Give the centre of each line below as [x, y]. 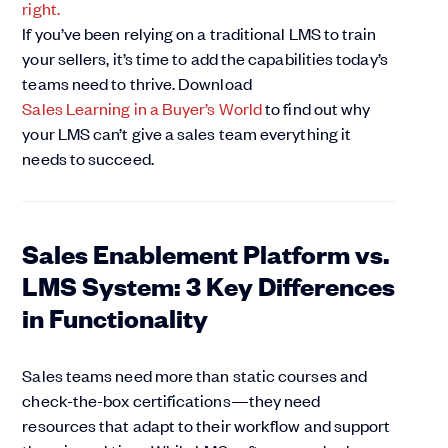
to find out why [316, 108]
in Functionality [115, 317]
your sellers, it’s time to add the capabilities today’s [205, 58]
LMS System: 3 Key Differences [209, 285]
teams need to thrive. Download [137, 83]
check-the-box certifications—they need [171, 400]
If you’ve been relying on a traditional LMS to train [199, 33]
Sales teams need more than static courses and [195, 375]
